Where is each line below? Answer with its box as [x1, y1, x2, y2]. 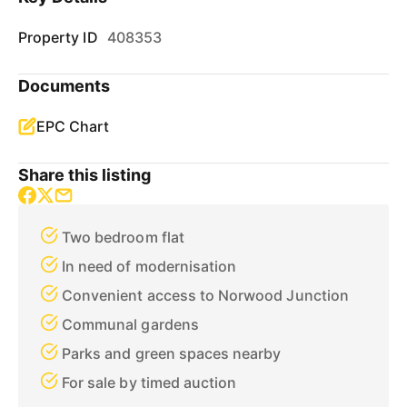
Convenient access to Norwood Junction [62, 286, 349, 304]
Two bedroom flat [62, 228, 184, 246]
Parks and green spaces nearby [62, 344, 282, 362]
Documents [18, 76, 111, 95]
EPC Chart [36, 117, 110, 135]
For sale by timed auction [62, 373, 237, 392]
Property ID [18, 28, 98, 46]
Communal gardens [62, 315, 199, 333]
